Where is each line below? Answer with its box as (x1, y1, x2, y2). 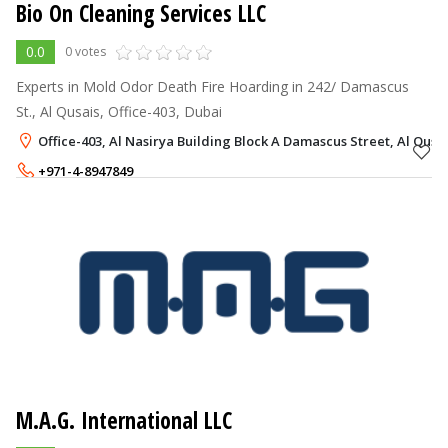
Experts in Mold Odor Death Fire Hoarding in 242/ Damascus (16, 76, 409, 96)
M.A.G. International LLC (16, 404, 232, 436)
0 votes (65, 42, 106, 60)
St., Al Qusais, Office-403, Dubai (16, 101, 222, 121)
